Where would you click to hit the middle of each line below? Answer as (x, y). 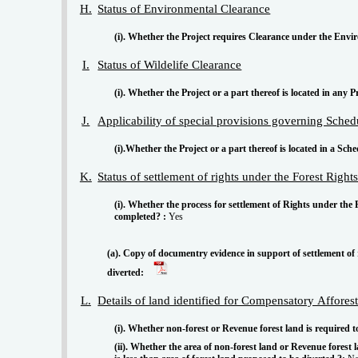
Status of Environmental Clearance (184, 8)
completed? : (141, 216)
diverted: (127, 272)
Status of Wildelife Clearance (170, 64)
